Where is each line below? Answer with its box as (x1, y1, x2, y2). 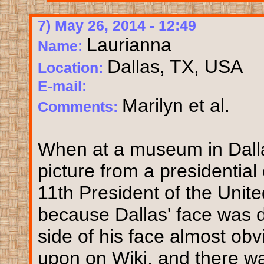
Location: (38, 59, 107, 76)
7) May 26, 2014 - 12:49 (38, 16, 196, 34)
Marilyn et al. (122, 94, 230, 116)
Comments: (38, 98, 122, 115)
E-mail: (38, 77, 87, 94)
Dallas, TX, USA (107, 55, 243, 77)
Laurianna (87, 34, 171, 55)
